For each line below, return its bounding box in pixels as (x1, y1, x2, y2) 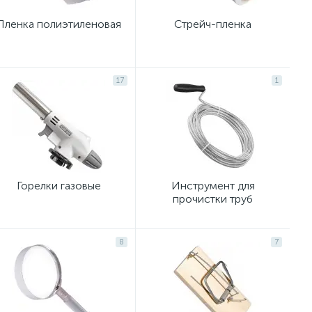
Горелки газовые (16, 179, 101, 192)
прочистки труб (173, 192, 253, 205)
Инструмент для (171, 179, 255, 192)
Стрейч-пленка (174, 17, 251, 31)
